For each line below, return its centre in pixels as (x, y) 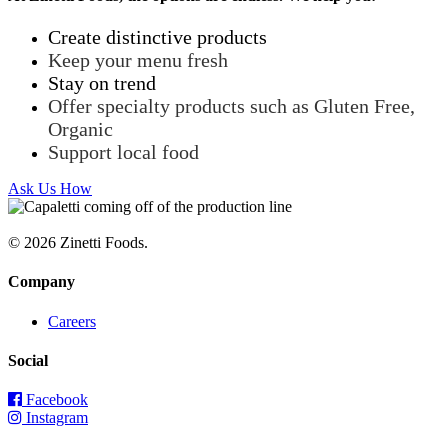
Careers (72, 321)
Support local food (123, 152)
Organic (80, 129)
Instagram (55, 418)
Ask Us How (50, 189)
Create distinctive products (157, 37)
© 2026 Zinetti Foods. (78, 243)
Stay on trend (102, 83)
